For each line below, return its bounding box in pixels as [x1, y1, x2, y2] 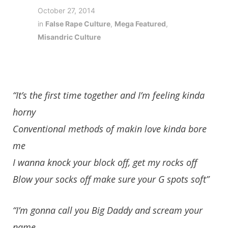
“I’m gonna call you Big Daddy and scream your [13, 204, 203, 217]
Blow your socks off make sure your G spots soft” [13, 173, 209, 185]
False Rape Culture [45, 19, 111, 28]
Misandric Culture [38, 32, 101, 41]
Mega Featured [115, 19, 166, 28]
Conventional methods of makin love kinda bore [13, 122, 207, 135]
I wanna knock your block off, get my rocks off [13, 156, 197, 168]
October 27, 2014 [38, 6, 96, 15]
